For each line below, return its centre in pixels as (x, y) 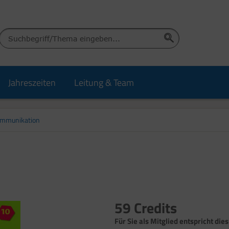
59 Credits (146, 208)
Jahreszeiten (32, 83)
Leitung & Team (104, 83)
